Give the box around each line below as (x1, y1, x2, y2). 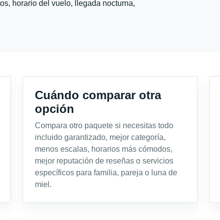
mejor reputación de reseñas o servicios (35, 156, 173, 165)
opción (35, 102, 74, 115)
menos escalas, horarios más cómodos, (35, 144, 172, 153)
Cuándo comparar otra (35, 88, 161, 102)
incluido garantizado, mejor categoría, (35, 133, 165, 141)
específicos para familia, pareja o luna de (35, 168, 177, 177)
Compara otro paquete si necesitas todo (35, 121, 173, 130)
